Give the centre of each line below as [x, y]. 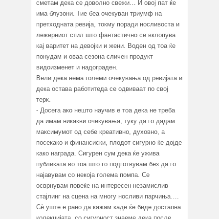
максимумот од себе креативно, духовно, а [100, 131]
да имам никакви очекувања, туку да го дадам [107, 121]
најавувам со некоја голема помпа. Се [93, 175]
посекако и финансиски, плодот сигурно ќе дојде [109, 142]
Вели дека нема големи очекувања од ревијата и [109, 78]
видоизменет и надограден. [77, 67]
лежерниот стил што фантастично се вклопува [106, 35]
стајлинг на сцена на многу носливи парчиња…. [108, 196]
